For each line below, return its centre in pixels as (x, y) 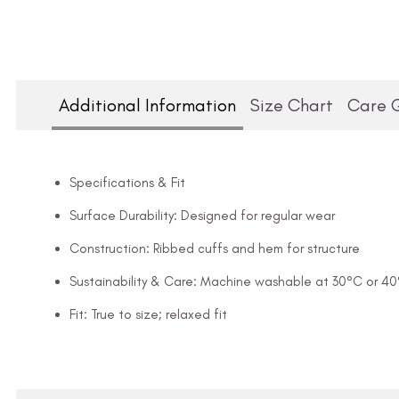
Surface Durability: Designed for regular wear (202, 215)
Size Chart (292, 105)
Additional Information (147, 105)
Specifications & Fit (127, 182)
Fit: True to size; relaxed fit (148, 314)
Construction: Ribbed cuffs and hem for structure (215, 248)
